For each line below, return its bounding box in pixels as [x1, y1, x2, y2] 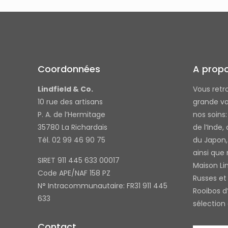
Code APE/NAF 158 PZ [38, 168, 110, 179]
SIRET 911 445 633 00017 [38, 155, 120, 166]
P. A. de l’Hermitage [38, 109, 105, 120]
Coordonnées [38, 63, 100, 76]
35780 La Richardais [38, 122, 107, 133]
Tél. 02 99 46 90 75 [38, 135, 105, 146]
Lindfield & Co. [38, 84, 93, 95]
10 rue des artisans [38, 97, 103, 107]
